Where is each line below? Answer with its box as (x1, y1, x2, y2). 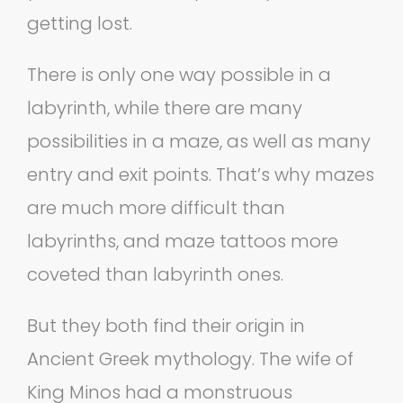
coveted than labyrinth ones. (27, 261, 283, 287)
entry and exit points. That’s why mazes (27, 161, 374, 187)
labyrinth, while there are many (27, 94, 302, 121)
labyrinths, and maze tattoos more (27, 228, 338, 254)
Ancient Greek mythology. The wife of (27, 345, 354, 372)
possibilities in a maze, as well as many (27, 128, 371, 154)
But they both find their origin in (27, 312, 305, 338)
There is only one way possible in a (27, 61, 331, 87)
